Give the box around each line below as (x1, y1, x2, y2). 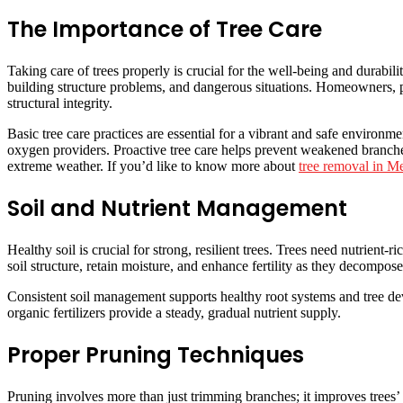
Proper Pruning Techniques (7, 339, 304, 370)
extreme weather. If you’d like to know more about (7, 158, 299, 175)
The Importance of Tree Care (7, 14, 322, 45)
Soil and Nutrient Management (7, 193, 347, 223)
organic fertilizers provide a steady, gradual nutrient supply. (7, 304, 341, 320)
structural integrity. (7, 95, 116, 112)
